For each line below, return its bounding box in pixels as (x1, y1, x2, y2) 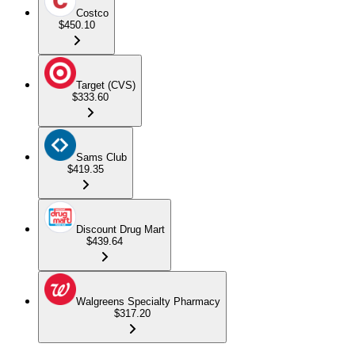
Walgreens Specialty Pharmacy (76, 295, 220, 307)
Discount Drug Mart (76, 223, 165, 235)
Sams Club (76, 151, 127, 163)
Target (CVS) (76, 78, 136, 91)
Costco (76, 6, 109, 19)
